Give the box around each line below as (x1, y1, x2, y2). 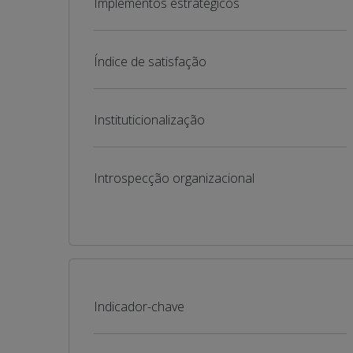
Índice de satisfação (94, 53, 206, 70)
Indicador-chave (94, 298, 184, 315)
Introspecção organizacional (94, 169, 255, 187)
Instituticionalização (94, 111, 205, 128)
